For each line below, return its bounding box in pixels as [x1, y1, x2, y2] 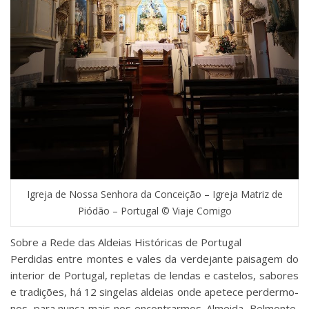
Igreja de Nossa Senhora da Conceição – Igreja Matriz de [26, 188, 283, 201]
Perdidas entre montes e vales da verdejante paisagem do [10, 252, 299, 266]
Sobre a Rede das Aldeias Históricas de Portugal [10, 235, 241, 250]
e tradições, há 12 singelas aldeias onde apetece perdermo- [10, 285, 299, 299]
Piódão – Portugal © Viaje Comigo [77, 204, 232, 218]
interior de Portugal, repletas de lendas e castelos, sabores [10, 268, 299, 283]
